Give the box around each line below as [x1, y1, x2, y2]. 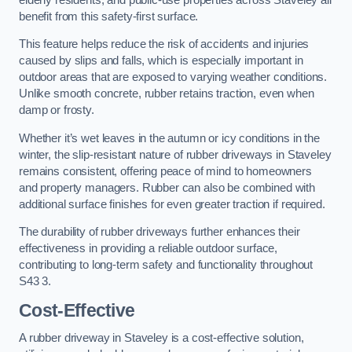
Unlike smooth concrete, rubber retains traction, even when [19, 87, 314, 101]
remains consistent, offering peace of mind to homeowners [19, 164, 312, 178]
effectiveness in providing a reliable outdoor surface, [19, 242, 278, 255]
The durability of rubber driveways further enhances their [19, 225, 300, 239]
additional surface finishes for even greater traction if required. [19, 197, 325, 211]
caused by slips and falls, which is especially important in [19, 54, 303, 68]
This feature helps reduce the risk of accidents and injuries [19, 38, 310, 51]
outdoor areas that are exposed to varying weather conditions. [19, 71, 328, 84]
